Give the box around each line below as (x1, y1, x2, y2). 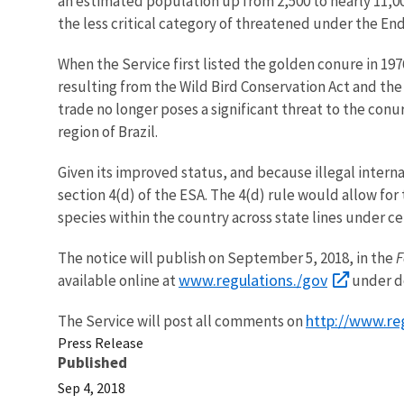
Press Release (58, 333, 143, 352)
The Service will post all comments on (58, 310, 306, 331)
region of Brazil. (58, 121, 158, 142)
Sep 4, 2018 (58, 378, 125, 397)
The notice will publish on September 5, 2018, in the (58, 247, 396, 268)
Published (58, 352, 127, 372)
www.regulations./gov (179, 269, 327, 290)
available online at (58, 270, 179, 290)
